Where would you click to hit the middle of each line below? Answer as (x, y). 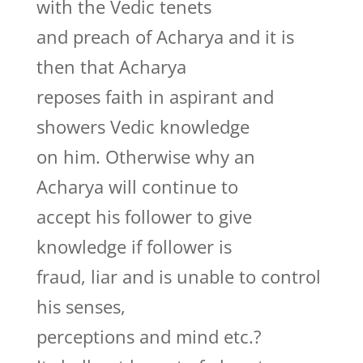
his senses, (81, 306)
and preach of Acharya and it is (165, 36)
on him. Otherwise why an (145, 156)
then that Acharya (111, 66)
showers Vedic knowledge (143, 126)
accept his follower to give (144, 216)
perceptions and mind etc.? (149, 336)
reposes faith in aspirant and (155, 96)
